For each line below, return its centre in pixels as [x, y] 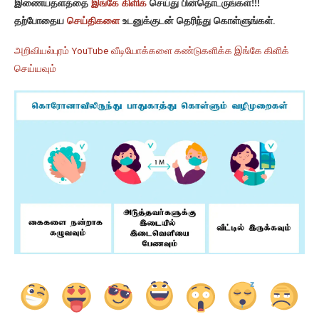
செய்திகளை [93, 22]
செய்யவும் [35, 70]
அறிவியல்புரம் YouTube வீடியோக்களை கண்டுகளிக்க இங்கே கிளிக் [152, 52]
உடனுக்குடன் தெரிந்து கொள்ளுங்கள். [197, 22]
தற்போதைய [41, 22]
